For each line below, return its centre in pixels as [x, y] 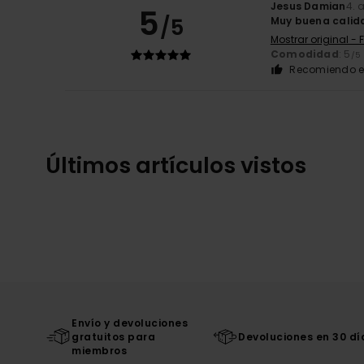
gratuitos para [113, 336]
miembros [99, 350]
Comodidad [304, 54]
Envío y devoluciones [130, 323]
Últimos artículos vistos [176, 165]
